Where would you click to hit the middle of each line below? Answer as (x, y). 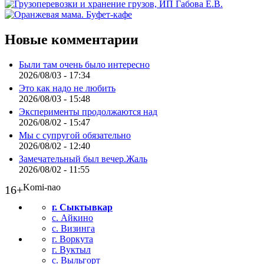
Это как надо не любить (67, 88)
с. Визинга (73, 228)
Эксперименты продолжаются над (88, 112)
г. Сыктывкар (82, 207)
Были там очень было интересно (84, 65)
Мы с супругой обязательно (75, 135)
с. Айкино (72, 218)
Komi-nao (42, 187)
